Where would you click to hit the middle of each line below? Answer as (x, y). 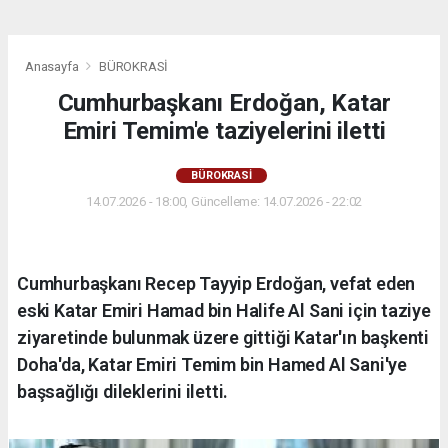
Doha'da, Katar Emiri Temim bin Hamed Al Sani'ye (212, 364)
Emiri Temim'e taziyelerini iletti (224, 130)
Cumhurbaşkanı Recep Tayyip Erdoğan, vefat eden (216, 283)
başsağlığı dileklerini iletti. (123, 391)
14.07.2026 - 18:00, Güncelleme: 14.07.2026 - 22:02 (224, 201)
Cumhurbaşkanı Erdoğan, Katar (224, 102)
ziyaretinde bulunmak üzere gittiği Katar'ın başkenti (223, 337)
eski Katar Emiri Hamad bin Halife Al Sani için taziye (224, 310)
